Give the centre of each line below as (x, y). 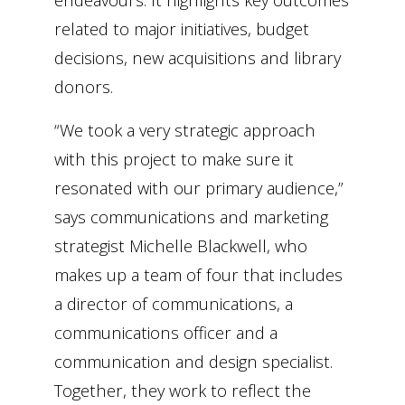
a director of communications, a (174, 304)
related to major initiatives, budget (182, 29)
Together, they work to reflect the (183, 391)
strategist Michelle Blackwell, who (181, 246)
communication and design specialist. (193, 362)
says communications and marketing (191, 217)
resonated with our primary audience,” (199, 188)
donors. (84, 87)
